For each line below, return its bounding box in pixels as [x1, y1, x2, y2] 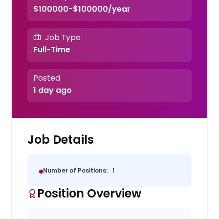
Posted [33, 72, 60, 83]
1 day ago [33, 84, 72, 96]
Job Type [44, 32, 81, 43]
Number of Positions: [43, 166, 108, 175]
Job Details [27, 131, 94, 148]
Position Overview [37, 185, 142, 201]
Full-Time [33, 44, 70, 56]
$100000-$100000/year [33, 3, 131, 15]
